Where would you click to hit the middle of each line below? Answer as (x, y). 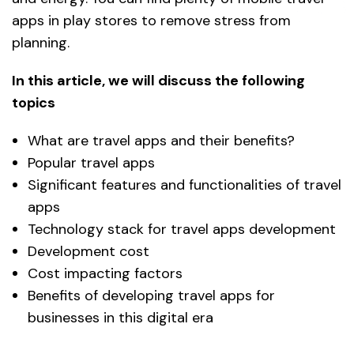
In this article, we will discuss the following (158, 80)
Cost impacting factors (105, 273)
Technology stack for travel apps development (182, 229)
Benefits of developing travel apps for (151, 295)
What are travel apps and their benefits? (161, 140)
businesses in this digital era (121, 317)
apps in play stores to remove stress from (151, 20)
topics (34, 102)
